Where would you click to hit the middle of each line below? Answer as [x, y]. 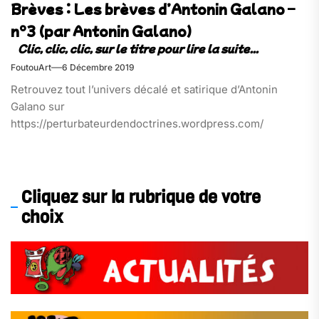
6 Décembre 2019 [98, 67]
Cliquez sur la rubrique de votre [141, 198]
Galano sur [38, 106]
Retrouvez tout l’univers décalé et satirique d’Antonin [144, 89]
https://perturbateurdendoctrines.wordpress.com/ [137, 123]
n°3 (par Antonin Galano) [101, 31]
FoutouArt [31, 67]
